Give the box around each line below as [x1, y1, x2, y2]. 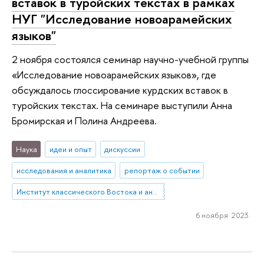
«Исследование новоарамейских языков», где [12, 67, 216, 81]
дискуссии [104, 144, 141, 155]
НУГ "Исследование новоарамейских [12, 10, 232, 28]
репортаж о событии [124, 165, 200, 176]
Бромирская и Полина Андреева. [12, 113, 157, 127]
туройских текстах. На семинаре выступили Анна [12, 98, 232, 112]
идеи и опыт [49, 144, 92, 155]
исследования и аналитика [16, 165, 111, 176]
